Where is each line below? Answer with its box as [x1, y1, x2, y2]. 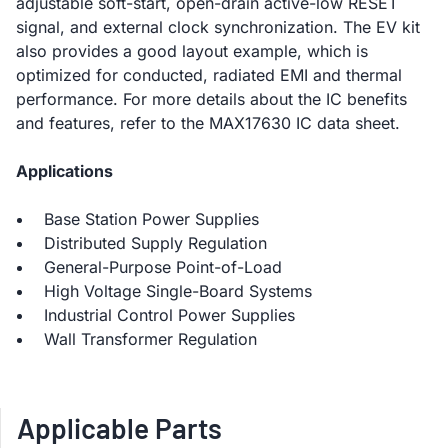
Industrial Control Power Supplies [44, 305, 295, 325]
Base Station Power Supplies [44, 209, 259, 229]
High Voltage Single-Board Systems [44, 281, 312, 301]
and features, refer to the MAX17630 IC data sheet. [16, 113, 400, 133]
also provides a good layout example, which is [16, 41, 368, 61]
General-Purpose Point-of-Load [44, 257, 282, 277]
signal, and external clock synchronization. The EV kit [16, 17, 420, 37]
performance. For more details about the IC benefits [16, 89, 407, 109]
